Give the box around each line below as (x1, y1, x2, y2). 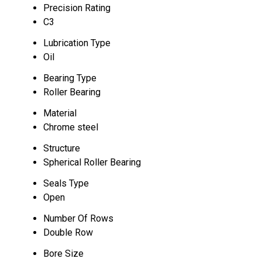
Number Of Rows (43, 213, 113, 224)
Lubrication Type (43, 37, 111, 49)
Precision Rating (43, 2, 111, 13)
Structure (43, 143, 80, 154)
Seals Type (43, 178, 89, 189)
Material (43, 108, 77, 119)
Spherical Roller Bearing (43, 157, 141, 168)
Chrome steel (43, 122, 98, 133)
